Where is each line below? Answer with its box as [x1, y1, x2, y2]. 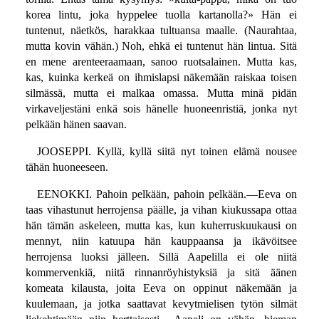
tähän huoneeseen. [25, 161, 108, 174]
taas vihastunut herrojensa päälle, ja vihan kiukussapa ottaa [25, 204, 297, 216]
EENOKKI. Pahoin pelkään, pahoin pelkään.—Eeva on [36, 188, 297, 201]
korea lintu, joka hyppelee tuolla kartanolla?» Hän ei [25, 9, 297, 21]
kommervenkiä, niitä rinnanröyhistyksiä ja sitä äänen [25, 266, 297, 279]
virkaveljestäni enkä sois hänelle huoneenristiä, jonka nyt [25, 103, 297, 115]
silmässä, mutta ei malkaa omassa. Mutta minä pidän [25, 87, 297, 100]
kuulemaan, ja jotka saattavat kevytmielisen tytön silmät [25, 298, 297, 310]
